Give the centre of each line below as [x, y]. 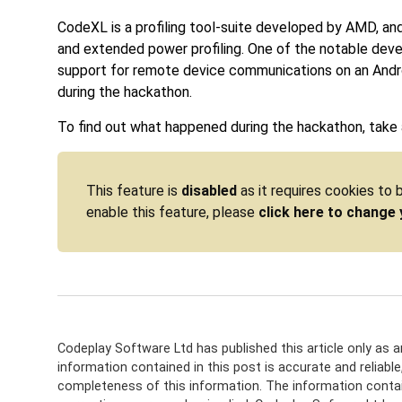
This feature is [134, 191]
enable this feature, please [172, 213]
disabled [209, 191]
